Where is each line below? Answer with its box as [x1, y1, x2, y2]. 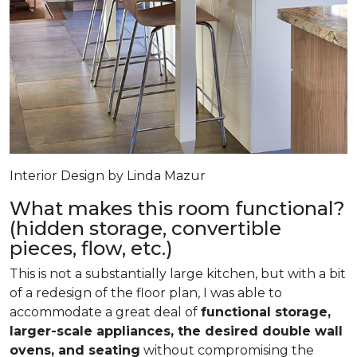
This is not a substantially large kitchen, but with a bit [10, 266, 346, 282]
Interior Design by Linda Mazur [10, 168, 206, 184]
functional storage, [201, 304, 331, 320]
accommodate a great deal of [10, 304, 201, 320]
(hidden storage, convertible [10, 217, 281, 241]
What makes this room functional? [10, 197, 345, 221]
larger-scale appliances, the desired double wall [10, 324, 343, 339]
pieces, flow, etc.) [10, 237, 173, 261]
